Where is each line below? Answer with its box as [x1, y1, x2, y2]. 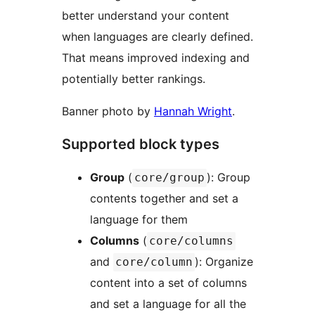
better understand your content [62, 8, 229, 23]
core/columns [149, 234, 233, 248]
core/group [134, 171, 205, 185]
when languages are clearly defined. [62, 30, 253, 44]
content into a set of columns [90, 276, 247, 290]
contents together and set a [90, 191, 238, 206]
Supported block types [62, 136, 219, 153]
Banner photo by [62, 104, 154, 119]
